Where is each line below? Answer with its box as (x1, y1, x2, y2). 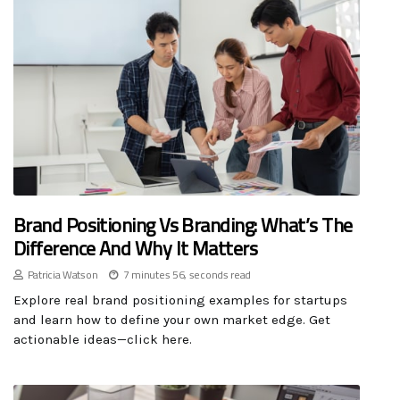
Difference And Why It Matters (13, 229, 258, 268)
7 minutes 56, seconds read (122, 264, 252, 286)
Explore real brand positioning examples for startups (13, 292, 347, 309)
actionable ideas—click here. (13, 331, 192, 348)
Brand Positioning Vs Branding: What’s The (13, 206, 353, 245)
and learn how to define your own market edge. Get (13, 312, 330, 329)
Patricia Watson (27, 264, 98, 286)
